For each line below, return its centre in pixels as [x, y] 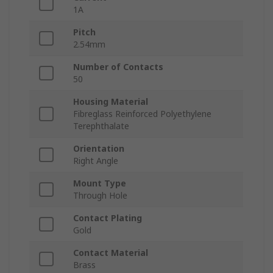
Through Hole [100, 196]
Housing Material [111, 102]
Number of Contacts [118, 67]
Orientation [99, 149]
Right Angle [96, 161]
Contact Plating [108, 218]
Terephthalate [101, 126]
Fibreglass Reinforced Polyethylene [142, 114]
